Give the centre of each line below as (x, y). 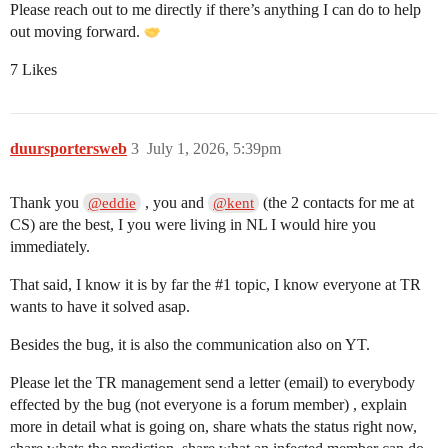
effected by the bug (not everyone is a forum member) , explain (208, 404)
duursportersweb (68, 148)
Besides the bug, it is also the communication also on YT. (190, 344)
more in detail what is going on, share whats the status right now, (213, 426)
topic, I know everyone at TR (326, 284)
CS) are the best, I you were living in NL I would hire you (193, 224)
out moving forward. (77, 31)
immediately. (50, 246)
